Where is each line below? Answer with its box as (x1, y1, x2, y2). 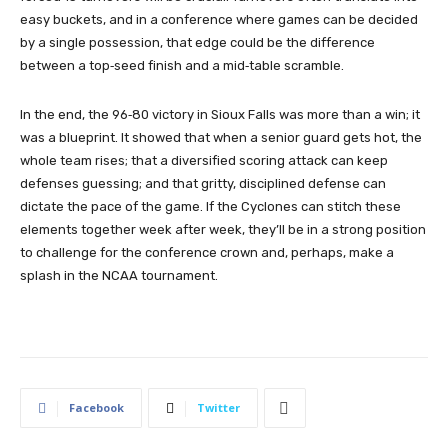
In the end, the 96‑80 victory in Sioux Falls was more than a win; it (20, 107, 420, 122)
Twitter (197, 400, 240, 415)
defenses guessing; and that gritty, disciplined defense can (20, 176, 386, 191)
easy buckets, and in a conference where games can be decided (20, 12, 418, 27)
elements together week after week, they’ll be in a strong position (20, 222, 426, 237)
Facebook (69, 400, 124, 415)
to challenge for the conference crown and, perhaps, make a (20, 245, 394, 260)
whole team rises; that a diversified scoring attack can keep (20, 153, 388, 168)
